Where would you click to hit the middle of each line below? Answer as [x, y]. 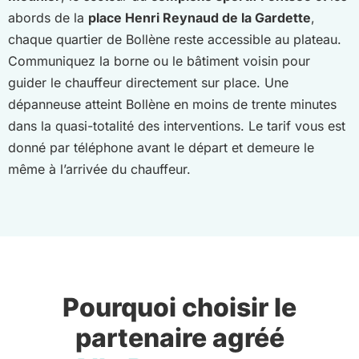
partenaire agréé [179, 338]
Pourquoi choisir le [179, 308]
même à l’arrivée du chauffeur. [99, 169]
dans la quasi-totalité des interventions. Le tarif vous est [177, 126]
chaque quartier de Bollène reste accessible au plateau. [175, 40]
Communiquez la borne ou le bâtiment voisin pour [159, 61]
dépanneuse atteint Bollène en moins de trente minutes [172, 105]
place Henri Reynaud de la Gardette [200, 18]
